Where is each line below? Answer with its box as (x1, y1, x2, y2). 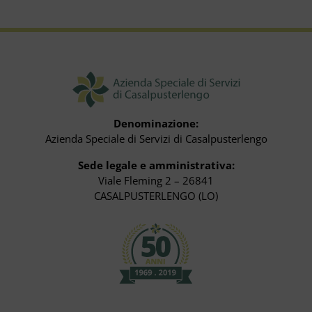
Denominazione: (114, 116, 198, 130)
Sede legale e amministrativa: (77, 157, 235, 172)
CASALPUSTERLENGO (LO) (94, 188, 218, 203)
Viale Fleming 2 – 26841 (98, 173, 214, 187)
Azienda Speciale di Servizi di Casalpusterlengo (45, 131, 267, 146)
